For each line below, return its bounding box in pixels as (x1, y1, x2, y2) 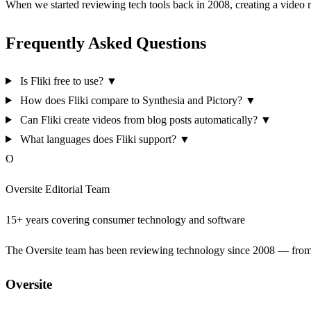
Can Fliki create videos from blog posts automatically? (17, 113, 260, 126)
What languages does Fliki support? (17, 133, 179, 145)
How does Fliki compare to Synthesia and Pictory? (17, 94, 245, 106)
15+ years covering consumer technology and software (6, 213, 245, 226)
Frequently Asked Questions (6, 33, 206, 52)
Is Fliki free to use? (17, 74, 106, 87)
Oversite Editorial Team (6, 183, 110, 195)
